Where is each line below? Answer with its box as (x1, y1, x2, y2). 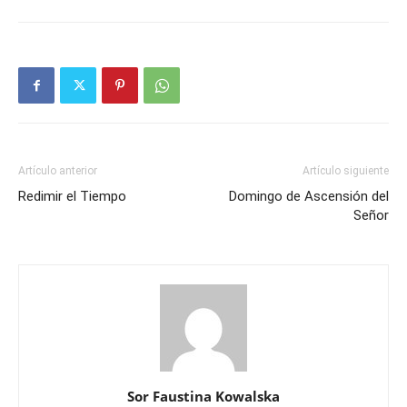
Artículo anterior (18, 164, 97, 177)
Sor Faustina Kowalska (127, 387, 280, 405)
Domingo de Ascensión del (229, 188, 389, 204)
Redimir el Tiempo (18, 188, 126, 204)
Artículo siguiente (303, 164, 389, 177)
